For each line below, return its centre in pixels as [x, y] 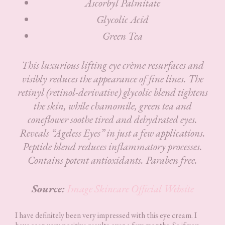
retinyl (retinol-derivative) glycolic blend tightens [113, 92]
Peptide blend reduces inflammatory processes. [113, 146]
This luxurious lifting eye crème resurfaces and [113, 65]
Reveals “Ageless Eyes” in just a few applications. [113, 133]
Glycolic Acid [123, 19]
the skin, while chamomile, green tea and [113, 105]
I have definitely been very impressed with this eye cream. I [106, 215]
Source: [48, 188]
